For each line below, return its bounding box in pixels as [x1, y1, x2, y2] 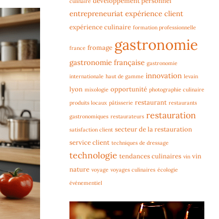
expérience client [125, 9, 183, 19]
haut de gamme [106, 73, 144, 80]
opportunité [110, 85, 147, 94]
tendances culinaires [119, 152, 181, 161]
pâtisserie [109, 99, 133, 107]
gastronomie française [69, 58, 145, 67]
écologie [157, 166, 178, 174]
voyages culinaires [110, 166, 155, 174]
